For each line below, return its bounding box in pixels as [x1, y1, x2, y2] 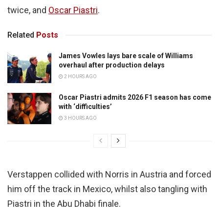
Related [7, 30, 34, 40]
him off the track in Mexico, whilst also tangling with [7, 184, 207, 194]
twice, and [7, 5, 48, 16]
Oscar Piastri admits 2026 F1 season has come [59, 93, 211, 101]
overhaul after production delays [59, 61, 165, 69]
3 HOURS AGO [63, 115, 97, 121]
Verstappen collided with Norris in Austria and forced [7, 169, 211, 179]
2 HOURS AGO [63, 74, 97, 80]
